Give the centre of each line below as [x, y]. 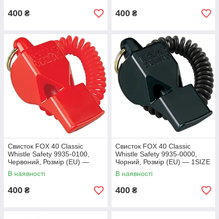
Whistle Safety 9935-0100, [49, 154]
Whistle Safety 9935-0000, [156, 154]
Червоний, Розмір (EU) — [48, 162]
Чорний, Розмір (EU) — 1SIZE [163, 162]
